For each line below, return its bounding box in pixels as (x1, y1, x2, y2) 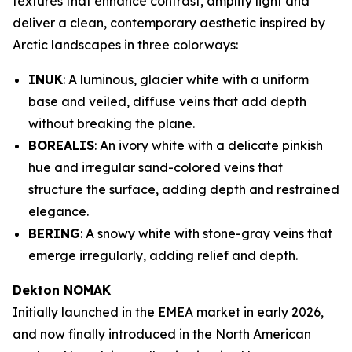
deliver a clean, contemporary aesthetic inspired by (13, 15, 325, 31)
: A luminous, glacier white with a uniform (63, 71, 309, 87)
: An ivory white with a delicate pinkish (94, 137, 323, 153)
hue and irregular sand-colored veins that (28, 159, 283, 175)
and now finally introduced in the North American (13, 326, 311, 342)
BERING (28, 225, 80, 241)
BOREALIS (28, 137, 94, 153)
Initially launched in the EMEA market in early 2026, (13, 304, 324, 320)
